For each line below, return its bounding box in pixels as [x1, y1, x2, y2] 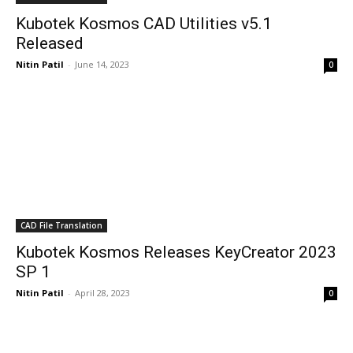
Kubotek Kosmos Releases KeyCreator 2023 [16, 243, 336, 262]
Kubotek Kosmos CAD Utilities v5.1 [16, 14, 272, 33]
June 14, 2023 [75, 58, 129, 70]
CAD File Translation [20, 220, 102, 231]
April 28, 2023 [75, 287, 130, 299]
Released [16, 34, 84, 53]
